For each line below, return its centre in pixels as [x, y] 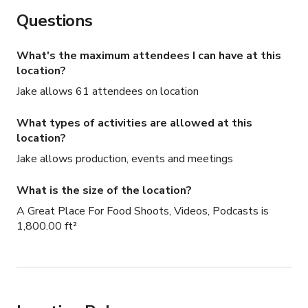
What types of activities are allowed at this [134, 123]
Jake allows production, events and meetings [125, 159]
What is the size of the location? [104, 191]
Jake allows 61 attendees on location [108, 92]
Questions [55, 21]
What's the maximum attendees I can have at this [149, 56]
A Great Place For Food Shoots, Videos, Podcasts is [143, 211]
